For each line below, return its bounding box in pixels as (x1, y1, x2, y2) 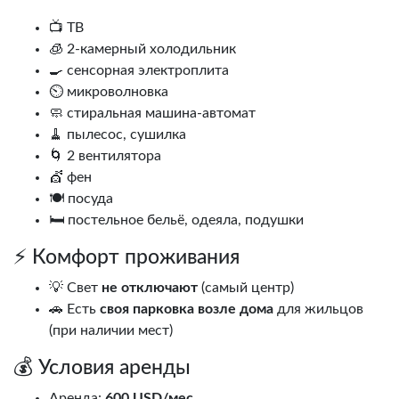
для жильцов (273, 302, 363, 317)
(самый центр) (198, 281, 294, 296)
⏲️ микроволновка (49, 85, 168, 100)
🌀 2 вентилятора (49, 149, 161, 164)
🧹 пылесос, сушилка (49, 127, 186, 142)
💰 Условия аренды (13, 357, 191, 379)
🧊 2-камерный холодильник (49, 42, 236, 57)
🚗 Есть (49, 302, 100, 317)
